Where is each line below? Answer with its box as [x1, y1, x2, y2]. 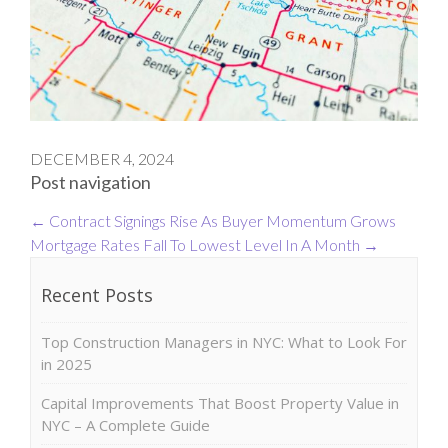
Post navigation [30, 170, 151, 193]
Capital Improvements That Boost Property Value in [41, 392, 399, 413]
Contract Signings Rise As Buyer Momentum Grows [46, 210, 396, 230]
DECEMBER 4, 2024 [30, 148, 174, 168]
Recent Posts [41, 282, 153, 307]
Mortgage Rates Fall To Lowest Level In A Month [30, 234, 363, 254]
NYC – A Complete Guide [41, 414, 210, 435]
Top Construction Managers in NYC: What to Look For [41, 331, 407, 352]
